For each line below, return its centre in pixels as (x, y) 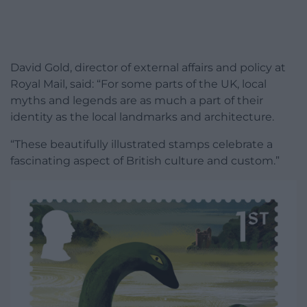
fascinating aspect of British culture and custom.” (145, 160)
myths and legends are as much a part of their (137, 100)
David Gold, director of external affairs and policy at (148, 67)
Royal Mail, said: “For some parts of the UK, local (138, 84)
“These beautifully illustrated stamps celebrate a (142, 144)
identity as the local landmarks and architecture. (142, 116)
